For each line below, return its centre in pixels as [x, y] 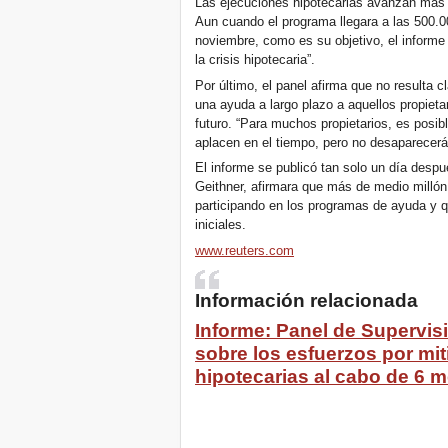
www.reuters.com [245, 250]
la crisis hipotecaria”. [255, 60]
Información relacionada [307, 300]
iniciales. [221, 225]
